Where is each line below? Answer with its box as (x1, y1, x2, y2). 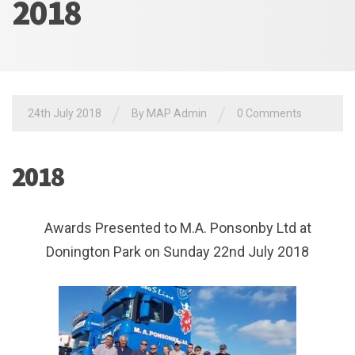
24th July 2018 (28, 107, 101, 120)
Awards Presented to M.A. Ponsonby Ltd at (44, 219, 311, 236)
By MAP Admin (132, 107, 207, 120)
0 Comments (237, 107, 302, 120)
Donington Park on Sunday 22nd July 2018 (46, 242, 309, 260)
